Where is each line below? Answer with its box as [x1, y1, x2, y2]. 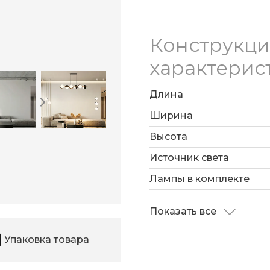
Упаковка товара [4, 234, 89, 246]
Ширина [149, 110, 193, 122]
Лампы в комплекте [149, 173, 250, 185]
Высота [149, 131, 187, 143]
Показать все [149, 206, 219, 218]
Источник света [149, 152, 229, 164]
